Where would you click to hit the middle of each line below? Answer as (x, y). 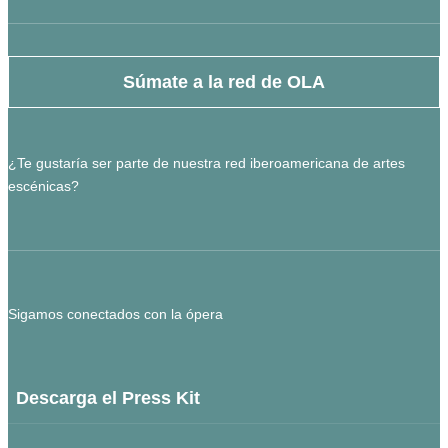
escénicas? (43, 186)
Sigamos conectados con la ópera (115, 314)
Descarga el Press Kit (108, 398)
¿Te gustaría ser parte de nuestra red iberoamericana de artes (206, 163)
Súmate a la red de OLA (224, 82)
